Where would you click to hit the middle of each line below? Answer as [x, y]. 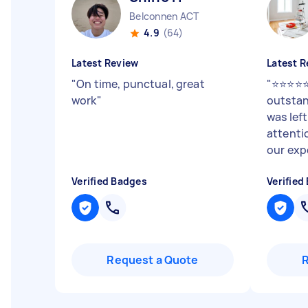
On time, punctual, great [141, 84]
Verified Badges [109, 181]
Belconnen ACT [164, 16]
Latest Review [105, 63]
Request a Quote [153, 260]
